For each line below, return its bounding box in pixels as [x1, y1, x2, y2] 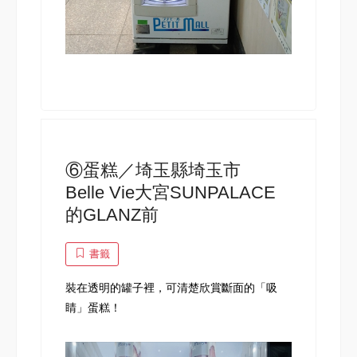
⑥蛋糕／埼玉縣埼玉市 [65, 159, 258, 180]
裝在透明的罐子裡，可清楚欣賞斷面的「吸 [65, 280, 277, 294]
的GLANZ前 [65, 204, 159, 225]
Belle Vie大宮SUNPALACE [65, 182, 276, 202]
